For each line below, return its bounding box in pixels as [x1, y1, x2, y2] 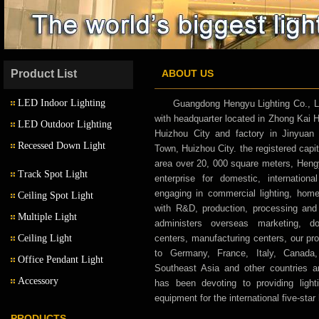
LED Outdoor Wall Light [29, 151, 120, 161]
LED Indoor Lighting [18, 98, 105, 108]
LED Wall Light [29, 192, 87, 202]
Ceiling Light [18, 233, 72, 244]
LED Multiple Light [29, 224, 100, 234]
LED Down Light [29, 130, 93, 140]
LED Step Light [29, 286, 88, 296]
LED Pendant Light [29, 255, 103, 265]
